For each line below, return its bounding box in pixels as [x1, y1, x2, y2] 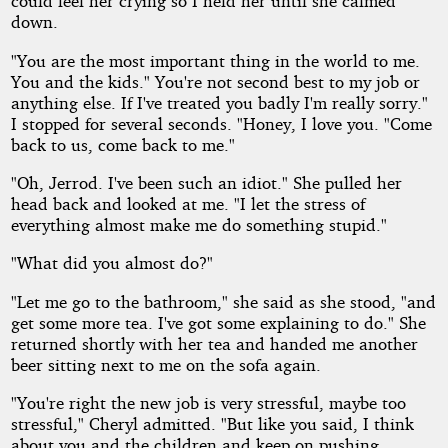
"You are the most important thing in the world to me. [10, 49, 420, 71]
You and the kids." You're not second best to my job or [10, 70, 420, 92]
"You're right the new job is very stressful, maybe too [10, 391, 406, 413]
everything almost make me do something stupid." [10, 213, 387, 235]
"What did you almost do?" [10, 252, 213, 274]
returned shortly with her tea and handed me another [10, 332, 418, 354]
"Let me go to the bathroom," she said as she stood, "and [10, 290, 436, 312]
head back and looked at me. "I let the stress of [10, 192, 365, 214]
